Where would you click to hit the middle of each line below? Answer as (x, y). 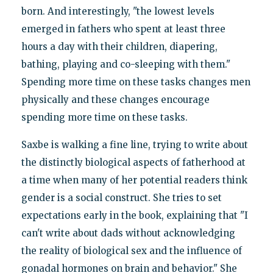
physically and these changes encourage (115, 99)
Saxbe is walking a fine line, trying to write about (134, 144)
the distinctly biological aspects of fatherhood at (133, 162)
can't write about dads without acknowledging (128, 233)
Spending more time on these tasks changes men (136, 82)
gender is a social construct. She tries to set (121, 197)
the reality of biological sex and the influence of (131, 250)
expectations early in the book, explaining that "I (134, 215)
